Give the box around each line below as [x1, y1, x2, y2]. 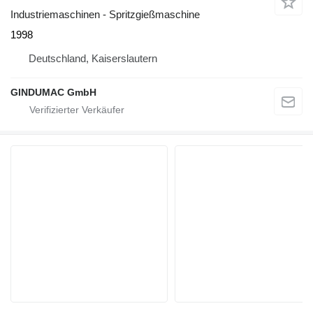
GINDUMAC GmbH [10, 86, 96, 98]
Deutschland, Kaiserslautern [29, 52, 157, 64]
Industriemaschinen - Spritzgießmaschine [10, 8, 200, 20]
